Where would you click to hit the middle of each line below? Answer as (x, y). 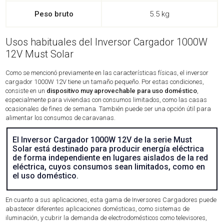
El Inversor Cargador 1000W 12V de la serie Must (102, 140)
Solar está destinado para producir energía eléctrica (108, 149)
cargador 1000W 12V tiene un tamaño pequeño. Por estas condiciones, (105, 81)
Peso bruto (54, 14)
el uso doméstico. (46, 176)
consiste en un (26, 90)
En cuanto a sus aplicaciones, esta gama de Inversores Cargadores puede (111, 200)
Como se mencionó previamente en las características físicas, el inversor (107, 72)
